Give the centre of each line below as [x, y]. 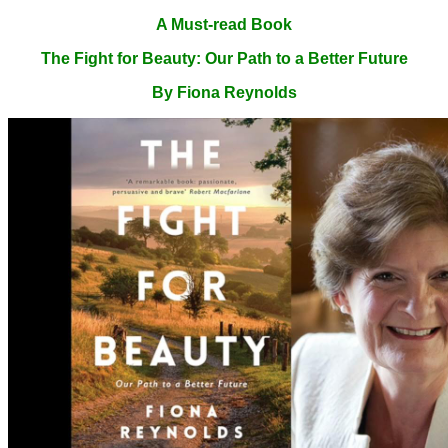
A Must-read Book [224, 24]
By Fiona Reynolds [224, 92]
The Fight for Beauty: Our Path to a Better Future [224, 58]
